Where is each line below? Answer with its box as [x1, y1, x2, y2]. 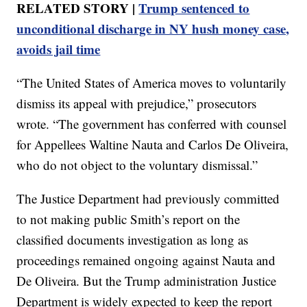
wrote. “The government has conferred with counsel [16, 115, 287, 133]
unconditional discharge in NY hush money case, [16, 19, 290, 38]
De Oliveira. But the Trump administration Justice [16, 272, 277, 290]
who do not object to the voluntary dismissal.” [16, 156, 258, 174]
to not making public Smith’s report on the [16, 210, 241, 228]
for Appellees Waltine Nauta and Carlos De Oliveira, [16, 136, 289, 153]
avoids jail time [16, 40, 101, 59]
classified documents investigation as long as [16, 231, 249, 249]
